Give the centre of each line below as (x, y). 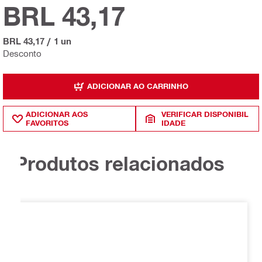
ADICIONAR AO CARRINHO (138, 86)
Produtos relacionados (120, 164)
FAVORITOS (47, 123)
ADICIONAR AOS (57, 114)
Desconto (22, 53)
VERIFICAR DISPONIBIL (205, 114)
